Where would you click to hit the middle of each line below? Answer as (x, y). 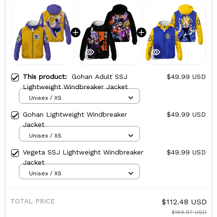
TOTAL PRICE (32, 201)
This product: (47, 77)
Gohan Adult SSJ (100, 77)
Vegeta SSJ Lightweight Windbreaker (83, 152)
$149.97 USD (189, 212)
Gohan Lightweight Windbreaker (75, 115)
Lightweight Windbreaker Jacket (75, 87)
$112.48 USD (184, 202)
